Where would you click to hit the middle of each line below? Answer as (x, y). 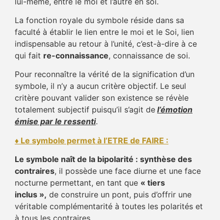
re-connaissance (76, 55)
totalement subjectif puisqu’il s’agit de (85, 110)
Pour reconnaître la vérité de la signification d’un (105, 74)
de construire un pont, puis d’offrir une (119, 195)
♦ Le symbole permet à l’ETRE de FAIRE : (92, 140)
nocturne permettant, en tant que (78, 183)
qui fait (29, 55)
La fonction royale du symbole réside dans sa (99, 20)
